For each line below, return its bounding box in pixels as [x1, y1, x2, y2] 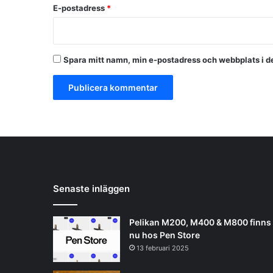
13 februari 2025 [136, 243, 189, 252]
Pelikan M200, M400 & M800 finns [129, 216, 271, 227]
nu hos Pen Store [129, 229, 200, 240]
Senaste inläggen [53, 182, 130, 194]
